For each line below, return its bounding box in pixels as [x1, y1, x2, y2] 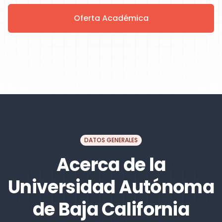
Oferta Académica [73, 12, 149, 24]
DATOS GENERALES [84, 136, 138, 144]
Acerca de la [56, 152, 166, 177]
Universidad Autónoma [8, 174, 214, 200]
